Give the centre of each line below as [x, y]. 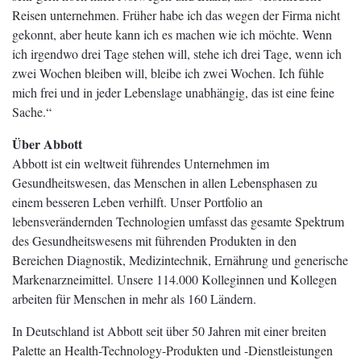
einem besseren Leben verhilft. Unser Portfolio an [137, 201]
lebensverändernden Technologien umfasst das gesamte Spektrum [178, 221]
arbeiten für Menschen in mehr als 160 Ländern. [134, 298]
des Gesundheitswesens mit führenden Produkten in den [154, 240]
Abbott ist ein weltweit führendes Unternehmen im [141, 163]
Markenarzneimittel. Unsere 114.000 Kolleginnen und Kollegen [174, 279]
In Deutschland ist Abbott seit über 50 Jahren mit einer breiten [169, 330]
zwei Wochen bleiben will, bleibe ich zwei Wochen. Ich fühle [168, 73]
